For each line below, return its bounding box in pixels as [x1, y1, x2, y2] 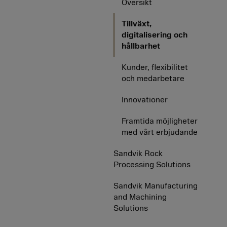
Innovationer [122, 95, 168, 105]
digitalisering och [122, 30, 187, 40]
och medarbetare [122, 73, 184, 84]
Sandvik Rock [113, 148, 163, 159]
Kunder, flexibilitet [122, 62, 188, 72]
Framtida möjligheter [122, 116, 198, 126]
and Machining [113, 192, 167, 202]
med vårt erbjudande [122, 127, 198, 137]
